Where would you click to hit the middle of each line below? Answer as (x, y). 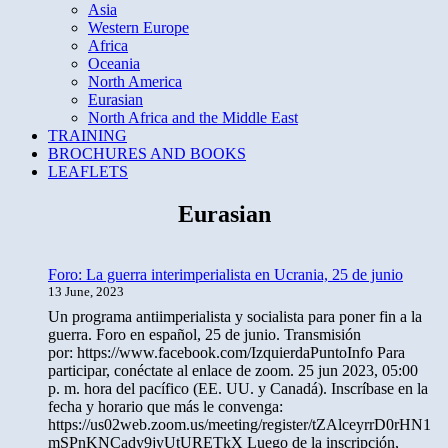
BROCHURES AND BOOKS (147, 153)
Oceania (114, 63)
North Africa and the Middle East (193, 117)
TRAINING (87, 135)
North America (135, 81)
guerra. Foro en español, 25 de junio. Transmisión (204, 334)
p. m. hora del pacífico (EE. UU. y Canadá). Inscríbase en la (238, 388)
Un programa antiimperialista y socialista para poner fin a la (235, 316)
